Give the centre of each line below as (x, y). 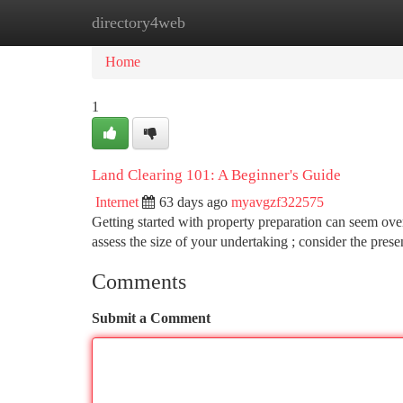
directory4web (139, 22)
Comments (139, 282)
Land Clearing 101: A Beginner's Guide (216, 175)
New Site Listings (232, 22)
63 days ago (193, 202)
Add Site (335, 22)
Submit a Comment (151, 318)
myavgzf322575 (278, 202)
